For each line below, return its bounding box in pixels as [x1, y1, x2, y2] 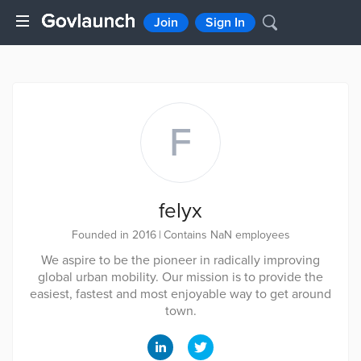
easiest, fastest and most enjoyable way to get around [30, 286, 331, 302]
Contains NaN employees [163, 228, 290, 242]
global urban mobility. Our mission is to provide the [38, 269, 323, 285]
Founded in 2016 [71, 228, 156, 242]
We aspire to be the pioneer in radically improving [41, 252, 320, 268]
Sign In [205, 15, 245, 31]
